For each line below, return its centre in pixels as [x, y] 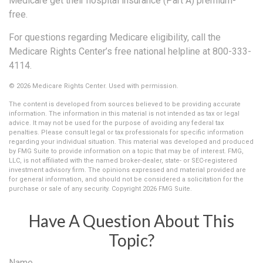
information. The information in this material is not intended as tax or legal [124, 113]
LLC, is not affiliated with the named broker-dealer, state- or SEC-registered [123, 160]
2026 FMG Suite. [167, 188]
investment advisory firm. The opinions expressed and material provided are [127, 170]
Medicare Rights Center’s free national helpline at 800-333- [130, 51]
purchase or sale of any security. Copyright [76, 188]
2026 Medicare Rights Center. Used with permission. [97, 86]
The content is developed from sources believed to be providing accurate [125, 104]
